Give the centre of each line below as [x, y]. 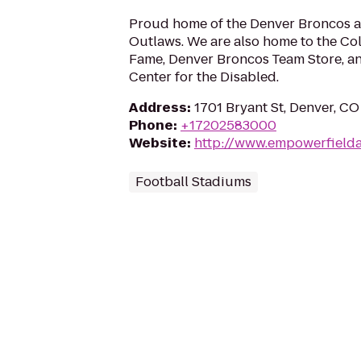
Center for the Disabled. [204, 77]
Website [158, 143]
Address [158, 108]
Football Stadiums [193, 182]
